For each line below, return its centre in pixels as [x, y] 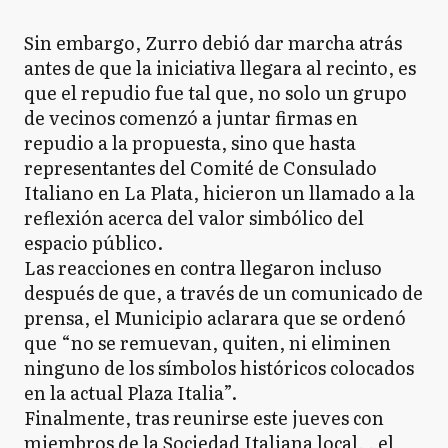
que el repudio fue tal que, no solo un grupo [215, 92]
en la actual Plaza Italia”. [130, 392]
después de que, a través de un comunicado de [223, 292]
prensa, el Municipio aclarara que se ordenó [215, 317]
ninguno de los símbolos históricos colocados [219, 367]
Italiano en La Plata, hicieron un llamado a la [219, 192]
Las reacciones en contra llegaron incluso [203, 267]
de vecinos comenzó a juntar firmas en [191, 117]
